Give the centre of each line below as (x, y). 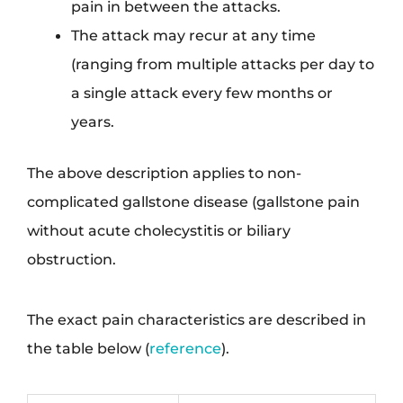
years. (93, 122)
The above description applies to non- (164, 173)
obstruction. (72, 260)
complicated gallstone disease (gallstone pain (193, 202)
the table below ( (88, 349)
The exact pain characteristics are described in (197, 320)
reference (185, 349)
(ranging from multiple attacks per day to (223, 64)
